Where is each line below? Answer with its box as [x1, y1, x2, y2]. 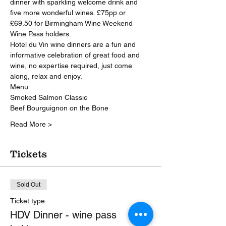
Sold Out [17, 181, 40, 188]
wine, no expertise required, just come [10, 62, 134, 70]
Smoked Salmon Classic [10, 93, 87, 101]
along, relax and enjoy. [10, 72, 82, 80]
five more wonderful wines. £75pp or [10, 9, 128, 17]
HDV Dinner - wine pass [10, 209, 117, 221]
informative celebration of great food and [10, 51, 142, 59]
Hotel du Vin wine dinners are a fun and [10, 40, 138, 48]
